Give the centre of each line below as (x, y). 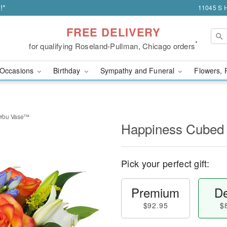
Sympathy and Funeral (138, 70)
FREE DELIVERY (113, 32)
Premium (156, 192)
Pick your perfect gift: (165, 163)
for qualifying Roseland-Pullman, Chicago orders (112, 46)
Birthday (68, 70)
